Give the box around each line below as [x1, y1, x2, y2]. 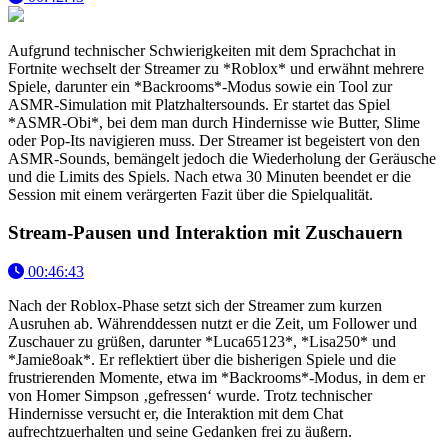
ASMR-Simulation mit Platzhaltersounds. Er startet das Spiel [8, 95, 390, 113]
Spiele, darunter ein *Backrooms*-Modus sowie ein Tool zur [8, 77, 392, 95]
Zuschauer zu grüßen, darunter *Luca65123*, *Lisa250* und [8, 333, 396, 351]
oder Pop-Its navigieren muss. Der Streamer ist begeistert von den [8, 131, 420, 149]
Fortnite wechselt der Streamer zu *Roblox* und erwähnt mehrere [8, 59, 424, 77]
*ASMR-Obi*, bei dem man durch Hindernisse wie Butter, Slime [8, 113, 420, 131]
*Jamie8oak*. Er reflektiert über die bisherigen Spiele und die [8, 351, 396, 369]
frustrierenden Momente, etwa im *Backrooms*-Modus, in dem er [8, 369, 425, 387]
